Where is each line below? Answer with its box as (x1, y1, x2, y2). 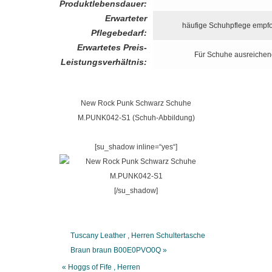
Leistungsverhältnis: (61, 57, 147, 67)
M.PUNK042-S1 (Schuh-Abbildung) (77, 114, 195, 122)
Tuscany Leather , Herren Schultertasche (70, 231, 205, 240)
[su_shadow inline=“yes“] (95, 143, 177, 151)
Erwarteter (105, 13, 147, 23)
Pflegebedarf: (91, 28, 147, 38)
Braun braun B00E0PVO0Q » (70, 246, 167, 254)
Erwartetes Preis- (77, 42, 147, 52)
